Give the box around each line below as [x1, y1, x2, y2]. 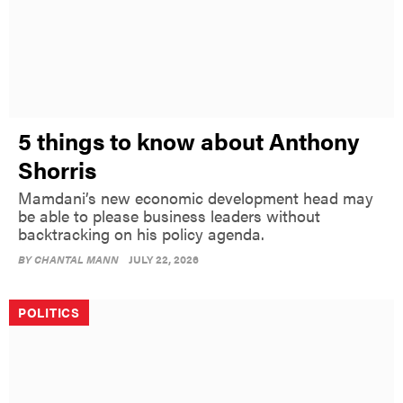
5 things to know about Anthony [18, 123, 360, 157]
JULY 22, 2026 [129, 250, 199, 267]
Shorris [18, 152, 96, 186]
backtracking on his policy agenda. [18, 221, 264, 245]
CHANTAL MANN [34, 250, 119, 267]
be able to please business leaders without [18, 203, 320, 227]
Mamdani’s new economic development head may [18, 185, 373, 209]
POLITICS [18, 302, 80, 321]
